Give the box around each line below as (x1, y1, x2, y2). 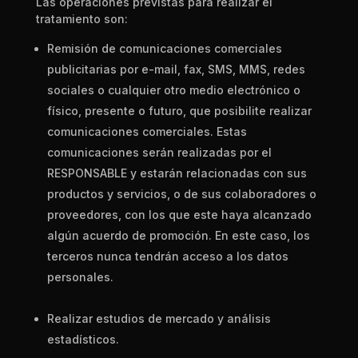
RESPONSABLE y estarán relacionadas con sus (46, 166, 307, 180)
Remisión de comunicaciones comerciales (46, 42, 282, 55)
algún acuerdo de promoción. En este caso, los (46, 229, 310, 242)
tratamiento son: (35, 12, 128, 26)
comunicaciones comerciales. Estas (46, 125, 247, 138)
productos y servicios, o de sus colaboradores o (46, 187, 316, 201)
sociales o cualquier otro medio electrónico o (46, 83, 300, 97)
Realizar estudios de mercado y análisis (46, 312, 271, 325)
